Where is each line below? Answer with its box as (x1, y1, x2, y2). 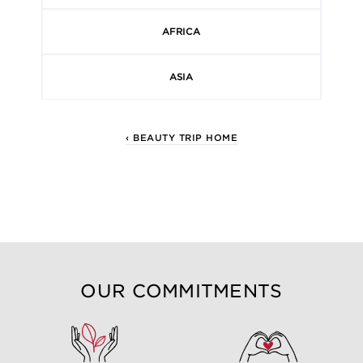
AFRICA (162, 25, 201, 37)
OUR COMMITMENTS (80, 280, 283, 301)
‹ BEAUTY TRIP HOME (126, 131, 237, 143)
